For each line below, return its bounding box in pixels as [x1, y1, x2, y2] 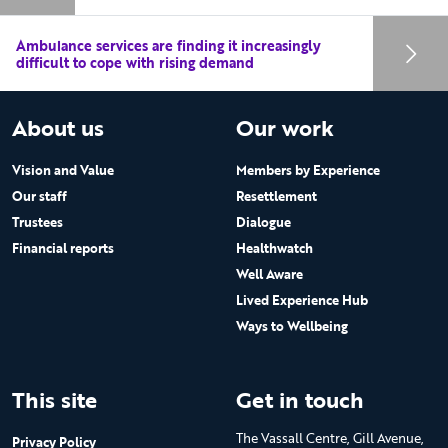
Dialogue [236, 213, 291, 232]
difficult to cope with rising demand [16, 51, 254, 73]
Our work [236, 111, 334, 145]
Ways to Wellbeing [236, 317, 348, 336]
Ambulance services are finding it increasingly [16, 34, 321, 56]
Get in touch [236, 383, 364, 417]
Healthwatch [236, 239, 313, 258]
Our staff [12, 187, 67, 206]
